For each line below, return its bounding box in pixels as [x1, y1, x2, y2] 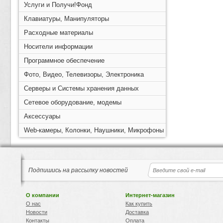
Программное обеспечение [24, 57, 105, 64]
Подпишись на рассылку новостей [28, 167, 143, 174]
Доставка [125, 209, 149, 215]
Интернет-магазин [125, 192, 175, 198]
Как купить [125, 201, 152, 207]
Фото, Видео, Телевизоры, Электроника [24, 71, 144, 78]
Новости [26, 209, 47, 215]
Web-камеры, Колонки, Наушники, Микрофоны [24, 126, 164, 134]
